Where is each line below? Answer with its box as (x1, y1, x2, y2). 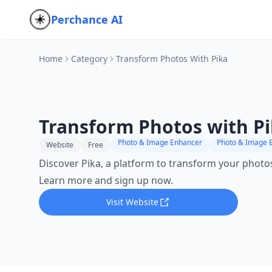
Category (71, 53, 107, 64)
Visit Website (106, 196, 158, 208)
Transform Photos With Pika (116, 53, 228, 64)
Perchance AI (51, 12, 123, 27)
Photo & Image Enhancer (118, 137, 202, 148)
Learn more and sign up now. (39, 174, 173, 187)
